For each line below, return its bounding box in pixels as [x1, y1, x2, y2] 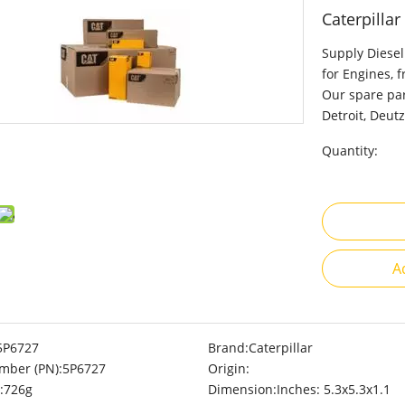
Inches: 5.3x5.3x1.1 [276, 381, 391, 398]
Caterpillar [248, 339, 313, 356]
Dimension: [207, 381, 277, 398]
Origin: [207, 360, 250, 377]
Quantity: [322, 142, 378, 159]
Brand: [207, 339, 249, 356]
